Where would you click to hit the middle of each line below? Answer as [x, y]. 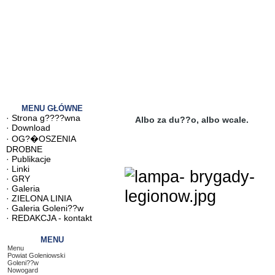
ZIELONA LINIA [42, 198]
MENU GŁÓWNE [52, 108]
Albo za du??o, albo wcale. [192, 120]
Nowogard [23, 270]
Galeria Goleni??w [48, 208]
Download [31, 128]
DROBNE [24, 149]
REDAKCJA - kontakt [52, 218]
